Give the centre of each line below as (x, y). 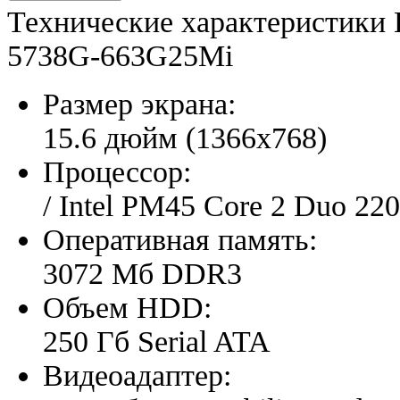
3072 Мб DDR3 (142, 273)
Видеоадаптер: (137, 375)
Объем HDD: (127, 307)
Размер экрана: (139, 104)
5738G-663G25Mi (120, 55)
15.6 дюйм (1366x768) (185, 137)
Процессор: (117, 171)
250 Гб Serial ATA (157, 341)
